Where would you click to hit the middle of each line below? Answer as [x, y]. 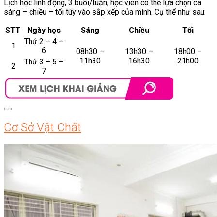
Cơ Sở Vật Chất [43, 127]
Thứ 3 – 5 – [44, 62]
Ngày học [44, 30]
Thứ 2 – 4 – [44, 41]
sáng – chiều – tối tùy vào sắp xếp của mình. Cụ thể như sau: [105, 12]
